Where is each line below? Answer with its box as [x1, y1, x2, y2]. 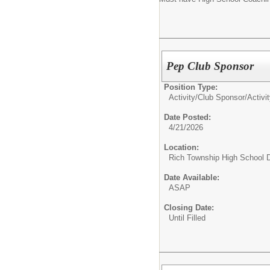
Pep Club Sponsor [166, 59, 254, 72]
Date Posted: [164, 112, 211, 122]
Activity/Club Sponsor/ [169, 92, 247, 102]
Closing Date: [164, 202, 214, 212]
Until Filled [169, 213, 206, 222]
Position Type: [164, 82, 218, 92]
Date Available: [164, 172, 219, 182]
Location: [164, 142, 199, 152]
